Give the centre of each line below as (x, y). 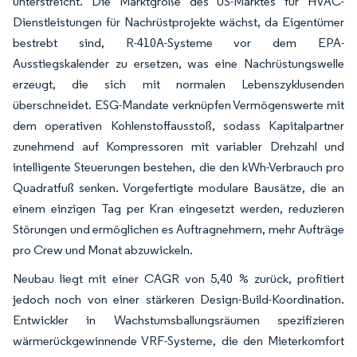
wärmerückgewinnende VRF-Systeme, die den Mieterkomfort (178, 341)
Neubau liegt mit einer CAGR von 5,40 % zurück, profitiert (178, 279)
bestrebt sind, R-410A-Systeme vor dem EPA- (178, 43)
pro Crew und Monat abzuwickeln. (103, 250)
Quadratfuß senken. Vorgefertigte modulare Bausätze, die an (178, 188)
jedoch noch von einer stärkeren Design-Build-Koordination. (178, 299)
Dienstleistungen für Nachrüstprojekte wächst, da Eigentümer (178, 22)
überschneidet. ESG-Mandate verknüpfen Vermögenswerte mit (178, 105)
